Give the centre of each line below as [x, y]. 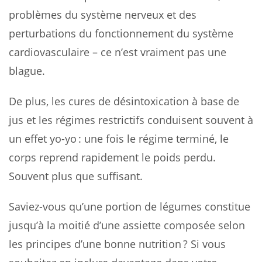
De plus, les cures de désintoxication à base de [124, 101]
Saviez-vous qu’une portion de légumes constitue [130, 206]
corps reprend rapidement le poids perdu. [112, 157]
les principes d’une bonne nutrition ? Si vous [117, 244]
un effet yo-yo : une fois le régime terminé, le [119, 138]
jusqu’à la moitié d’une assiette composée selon [127, 225]
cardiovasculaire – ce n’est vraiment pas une [118, 52]
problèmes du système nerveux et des [103, 14]
